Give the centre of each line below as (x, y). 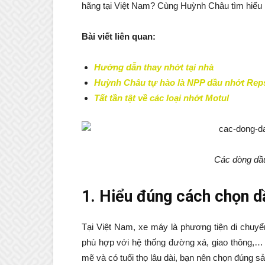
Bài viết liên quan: (120, 37)
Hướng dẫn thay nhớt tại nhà (154, 67)
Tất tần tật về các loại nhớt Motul (161, 98)
